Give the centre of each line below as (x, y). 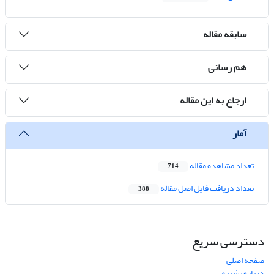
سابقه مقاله (225, 34)
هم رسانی (227, 67)
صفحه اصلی (245, 261)
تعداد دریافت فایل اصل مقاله (206, 188)
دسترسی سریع (228, 242)
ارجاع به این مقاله (213, 100)
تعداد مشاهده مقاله (221, 166)
